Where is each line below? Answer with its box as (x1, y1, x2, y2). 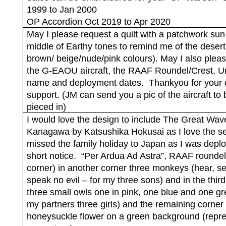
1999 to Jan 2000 (26, 4, 97, 15)
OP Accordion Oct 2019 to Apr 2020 (26, 16, 171, 27)
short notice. (26, 150, 76, 161)
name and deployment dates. (26, 77, 144, 88)
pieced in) (26, 101, 66, 112)
